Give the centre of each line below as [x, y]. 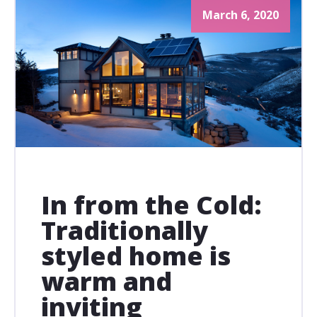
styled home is [136, 256]
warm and [106, 282]
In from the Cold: [151, 205]
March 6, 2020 [241, 15]
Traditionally [125, 231]
